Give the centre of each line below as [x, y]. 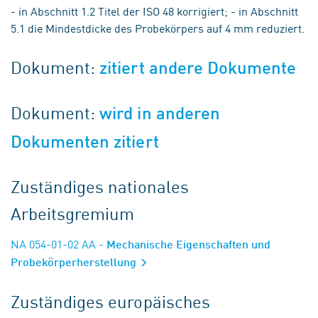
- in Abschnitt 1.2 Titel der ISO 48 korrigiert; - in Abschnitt [154, 11]
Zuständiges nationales [100, 186]
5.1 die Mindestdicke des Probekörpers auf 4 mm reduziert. [158, 28]
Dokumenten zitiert [85, 142]
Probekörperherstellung [75, 262]
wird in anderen [160, 113]
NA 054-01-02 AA [53, 243]
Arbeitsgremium [73, 213]
